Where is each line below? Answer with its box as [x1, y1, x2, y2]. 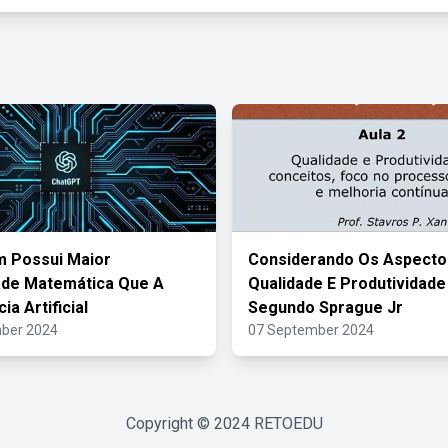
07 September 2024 [248, 322, 374, 338]
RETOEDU [253, 414, 323, 433]
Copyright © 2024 [125, 414, 254, 433]
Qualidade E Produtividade [248, 274, 446, 293]
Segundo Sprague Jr [248, 298, 403, 317]
